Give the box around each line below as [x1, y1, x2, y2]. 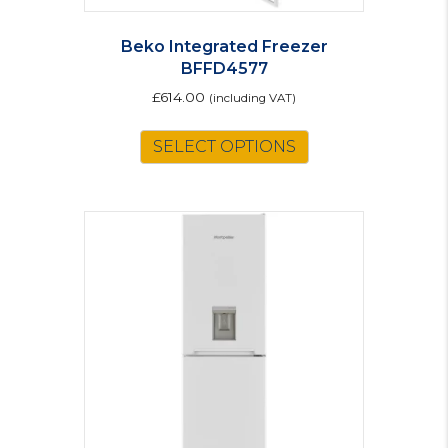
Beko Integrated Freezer [120, 36, 328, 56]
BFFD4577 [180, 58, 268, 78]
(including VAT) [209, 90, 296, 105]
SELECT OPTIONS [152, 136, 296, 156]
